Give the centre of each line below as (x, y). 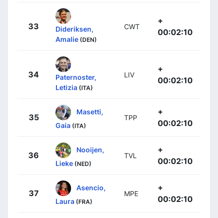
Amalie (67, 39)
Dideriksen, (74, 29)
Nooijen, (90, 149)
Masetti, (90, 111)
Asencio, (91, 187)
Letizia (66, 87)
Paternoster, (76, 77)
